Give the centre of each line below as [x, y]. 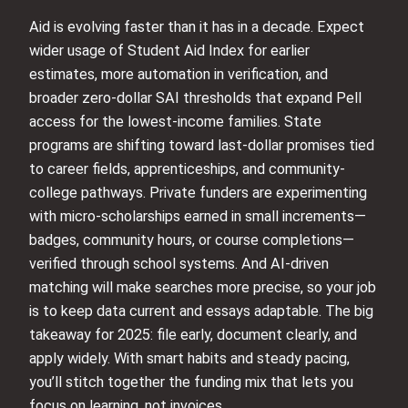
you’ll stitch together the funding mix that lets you [191, 382]
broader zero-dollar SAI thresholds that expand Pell [195, 97]
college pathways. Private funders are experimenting [198, 192]
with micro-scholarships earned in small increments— [198, 216]
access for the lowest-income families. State [175, 121]
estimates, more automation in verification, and [178, 74]
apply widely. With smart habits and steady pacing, [189, 358]
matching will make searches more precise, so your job [203, 287]
